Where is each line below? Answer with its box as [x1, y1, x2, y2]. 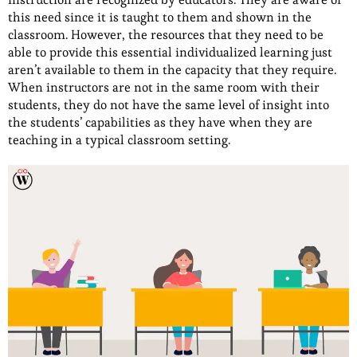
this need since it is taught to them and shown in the [8, 9, 312, 26]
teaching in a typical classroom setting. [8, 131, 230, 149]
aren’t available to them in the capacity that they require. [8, 61, 336, 79]
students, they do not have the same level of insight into [8, 96, 329, 114]
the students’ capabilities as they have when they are [8, 114, 312, 131]
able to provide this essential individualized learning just [8, 44, 332, 61]
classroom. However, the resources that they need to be [8, 26, 324, 44]
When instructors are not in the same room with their [8, 79, 320, 96]
